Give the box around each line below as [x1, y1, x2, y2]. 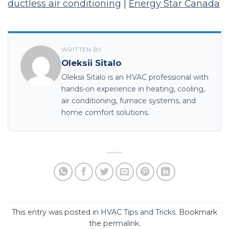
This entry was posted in [12, 207, 101, 217]
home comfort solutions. [61, 107, 149, 117]
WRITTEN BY [61, 45, 102, 53]
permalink [103, 218, 139, 228]
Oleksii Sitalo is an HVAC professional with [61, 72, 209, 82]
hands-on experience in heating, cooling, [61, 84, 205, 94]
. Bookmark [175, 207, 217, 217]
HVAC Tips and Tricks [101, 207, 175, 217]
